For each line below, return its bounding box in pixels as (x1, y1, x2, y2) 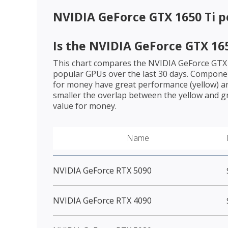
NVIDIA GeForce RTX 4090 (53, 194, 152, 206)
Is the (53, 37, 89, 54)
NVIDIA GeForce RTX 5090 (53, 164, 152, 176)
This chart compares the (53, 57, 148, 69)
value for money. (53, 100, 117, 111)
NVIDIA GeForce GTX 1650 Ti (53, 8, 215, 25)
